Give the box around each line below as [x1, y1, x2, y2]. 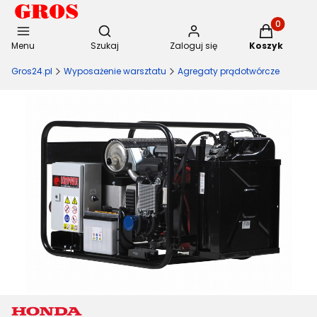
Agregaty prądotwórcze [178, 65, 279, 77]
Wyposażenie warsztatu [64, 65, 166, 77]
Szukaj [91, 40, 119, 52]
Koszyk [249, 40, 283, 52]
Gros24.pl [11, 65, 52, 77]
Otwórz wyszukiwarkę [103, 23, 208, 38]
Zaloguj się [170, 40, 217, 52]
